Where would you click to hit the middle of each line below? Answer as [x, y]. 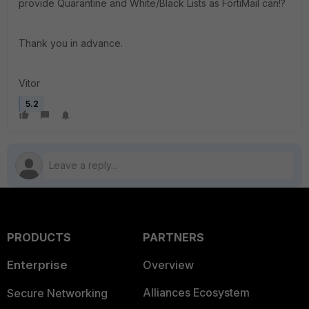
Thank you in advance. [71, 43]
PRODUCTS [39, 237]
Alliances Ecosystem [196, 292]
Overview [168, 265]
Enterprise [37, 265]
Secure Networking [57, 293]
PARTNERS [173, 237]
